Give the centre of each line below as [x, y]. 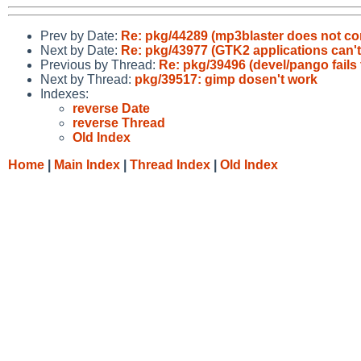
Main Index [87, 164]
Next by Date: [81, 50]
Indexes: [64, 93]
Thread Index [170, 164]
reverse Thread [119, 122]
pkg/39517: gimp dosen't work [226, 79]
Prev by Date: [81, 35]
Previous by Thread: [100, 64]
